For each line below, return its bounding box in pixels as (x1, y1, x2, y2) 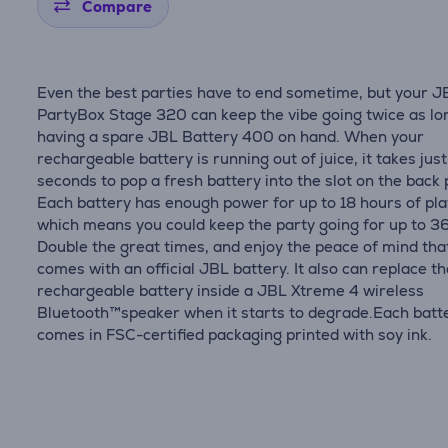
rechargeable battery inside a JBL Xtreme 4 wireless (37, 281, 425, 300)
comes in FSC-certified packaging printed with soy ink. (37, 325, 433, 344)
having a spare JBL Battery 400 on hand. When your (37, 127, 425, 146)
